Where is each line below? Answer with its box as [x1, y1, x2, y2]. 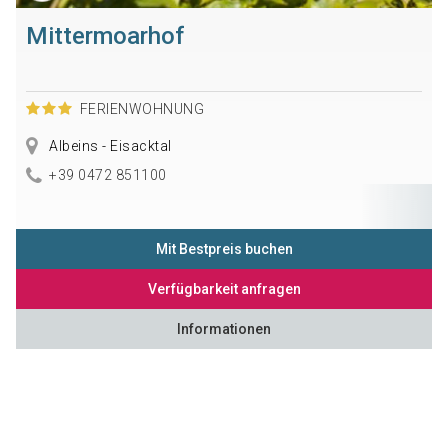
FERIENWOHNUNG [79, 101, 205, 118]
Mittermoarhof [25, 22, 184, 51]
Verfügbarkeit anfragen [147, 281, 301, 298]
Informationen [177, 321, 271, 338]
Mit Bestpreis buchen [155, 241, 293, 258]
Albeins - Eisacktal [45, 138, 172, 155]
